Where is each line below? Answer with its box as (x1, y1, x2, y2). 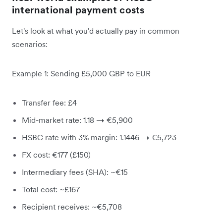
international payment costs (12, 3, 145, 17)
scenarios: (12, 39, 48, 50)
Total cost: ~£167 (22, 184, 80, 195)
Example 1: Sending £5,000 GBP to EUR (12, 68, 151, 79)
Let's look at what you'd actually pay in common (12, 26, 179, 36)
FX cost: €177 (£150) (22, 150, 91, 160)
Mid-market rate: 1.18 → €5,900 (22, 115, 133, 125)
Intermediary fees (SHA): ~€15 (22, 167, 128, 177)
